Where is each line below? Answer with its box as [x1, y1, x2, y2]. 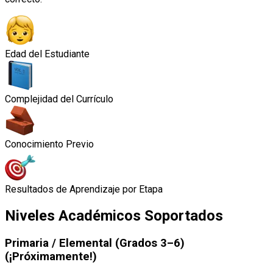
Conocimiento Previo [5, 138, 94, 150]
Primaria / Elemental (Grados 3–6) [5, 236, 185, 250]
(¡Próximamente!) [5, 249, 97, 263]
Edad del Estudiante [5, 48, 90, 60]
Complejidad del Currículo [5, 93, 113, 105]
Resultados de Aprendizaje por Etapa [5, 183, 163, 195]
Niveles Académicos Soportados [5, 207, 223, 224]
